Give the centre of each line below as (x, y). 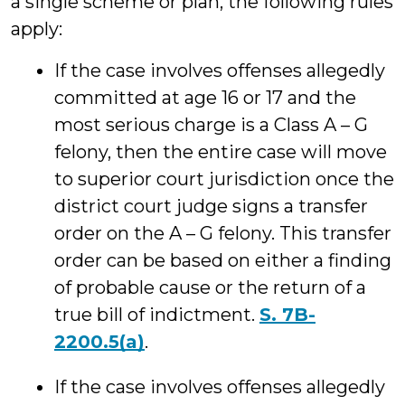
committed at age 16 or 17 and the (205, 98)
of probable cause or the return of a (210, 287)
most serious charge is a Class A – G (211, 125)
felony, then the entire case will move (221, 152)
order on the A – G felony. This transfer (223, 233)
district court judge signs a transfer (211, 206)
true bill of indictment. (157, 315)
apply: (37, 29)
